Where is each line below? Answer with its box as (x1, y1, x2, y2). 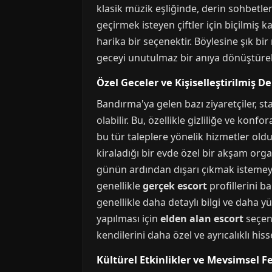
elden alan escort (160, 212, 243, 225)
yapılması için (97, 212, 160, 225)
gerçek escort (143, 179, 207, 192)
